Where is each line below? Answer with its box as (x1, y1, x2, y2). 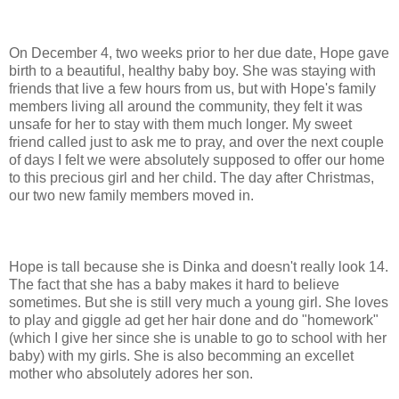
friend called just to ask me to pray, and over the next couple (9, 134, 384, 150)
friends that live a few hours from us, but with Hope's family (9, 80, 376, 96)
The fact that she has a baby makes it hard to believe (9, 276, 339, 292)
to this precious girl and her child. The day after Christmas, (9, 169, 374, 185)
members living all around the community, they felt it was (9, 98, 362, 114)
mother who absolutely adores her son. (9, 365, 253, 381)
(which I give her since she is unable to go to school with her (9, 330, 387, 346)
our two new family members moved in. (9, 187, 254, 203)
